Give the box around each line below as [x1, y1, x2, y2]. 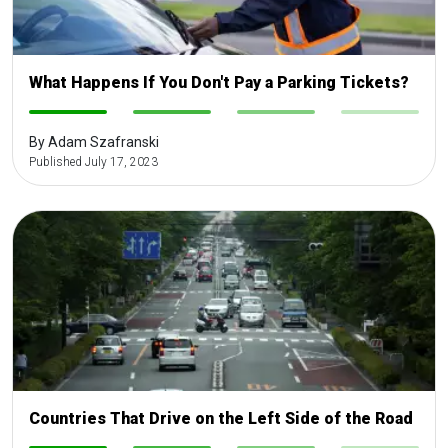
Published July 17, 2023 [29, 155, 158, 170]
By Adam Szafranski [29, 134, 159, 151]
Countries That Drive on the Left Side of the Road [29, 409, 413, 429]
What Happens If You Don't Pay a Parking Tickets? [29, 73, 409, 93]
